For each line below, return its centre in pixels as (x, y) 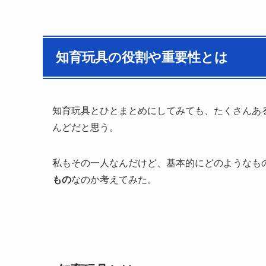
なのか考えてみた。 (114, 180)
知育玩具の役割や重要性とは (142, 57)
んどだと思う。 (85, 128)
